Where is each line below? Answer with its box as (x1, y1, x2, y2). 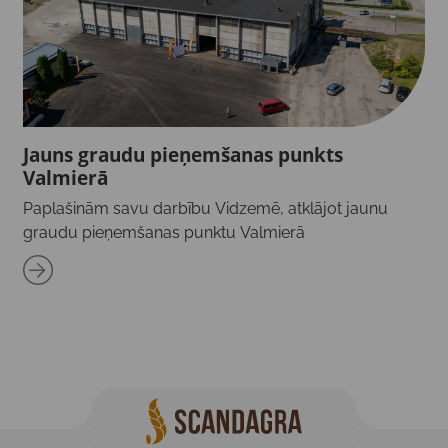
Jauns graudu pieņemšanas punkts (22, 140, 343, 168)
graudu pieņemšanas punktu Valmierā (22, 222, 305, 242)
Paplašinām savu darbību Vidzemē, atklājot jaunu (22, 198, 388, 218)
